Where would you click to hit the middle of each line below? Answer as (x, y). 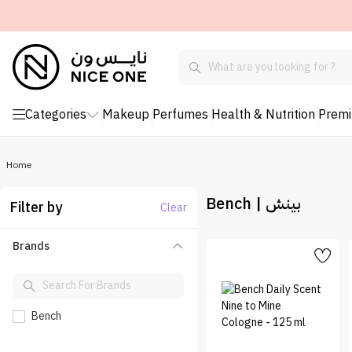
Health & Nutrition (263, 115)
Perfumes (180, 115)
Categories (56, 115)
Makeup (126, 115)
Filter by (36, 207)
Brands (31, 247)
